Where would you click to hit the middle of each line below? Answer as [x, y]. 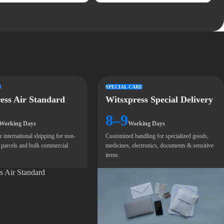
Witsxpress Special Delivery [159, 99]
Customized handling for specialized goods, [157, 136]
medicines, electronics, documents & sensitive [160, 145]
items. [113, 155]
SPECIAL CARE [124, 87]
